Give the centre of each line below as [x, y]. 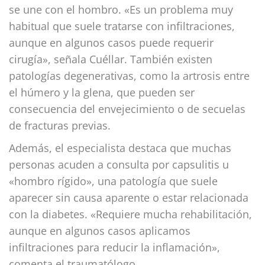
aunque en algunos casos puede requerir [111, 42]
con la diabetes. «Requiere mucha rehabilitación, [130, 214]
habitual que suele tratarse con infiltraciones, [122, 26]
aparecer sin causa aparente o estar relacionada [129, 197]
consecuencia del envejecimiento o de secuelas [127, 109]
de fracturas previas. [60, 125]
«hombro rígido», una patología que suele [113, 181]
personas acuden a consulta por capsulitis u [119, 164]
